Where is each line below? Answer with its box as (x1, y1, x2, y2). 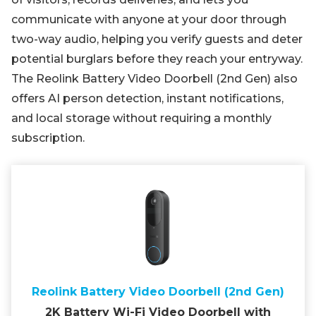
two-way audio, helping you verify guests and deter (11, 32, 303, 46)
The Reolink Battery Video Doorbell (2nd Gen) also (11, 72, 298, 85)
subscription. (11, 131, 85, 145)
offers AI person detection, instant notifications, (11, 92, 284, 105)
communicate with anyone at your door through (11, 13, 286, 26)
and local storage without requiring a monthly (11, 111, 272, 125)
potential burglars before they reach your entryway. (11, 52, 303, 66)
